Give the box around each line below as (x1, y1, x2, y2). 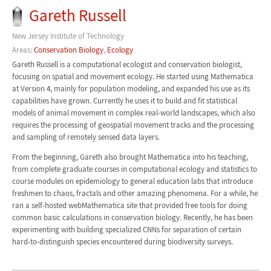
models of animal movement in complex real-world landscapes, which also (11, 108, 255, 119)
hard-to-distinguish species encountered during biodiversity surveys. (11, 237, 233, 247)
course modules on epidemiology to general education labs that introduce (11, 176, 253, 187)
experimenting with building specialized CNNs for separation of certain (11, 224, 241, 235)
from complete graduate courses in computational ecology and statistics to (11, 164, 257, 175)
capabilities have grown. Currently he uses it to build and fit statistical (11, 96, 237, 106)
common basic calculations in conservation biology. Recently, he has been (11, 212, 253, 223)
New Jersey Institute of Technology (11, 31, 124, 42)
